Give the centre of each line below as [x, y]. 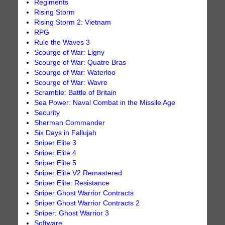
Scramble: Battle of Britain [76, 93]
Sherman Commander [70, 123]
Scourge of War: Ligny [70, 53]
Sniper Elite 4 [55, 153]
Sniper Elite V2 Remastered [78, 173]
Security [47, 113]
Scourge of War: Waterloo [75, 73]
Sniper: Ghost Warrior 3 [72, 213]
